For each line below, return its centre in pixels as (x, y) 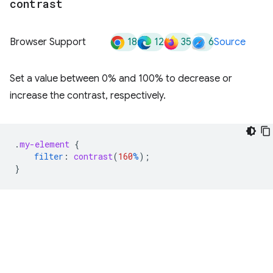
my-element (44, 144)
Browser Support (48, 42)
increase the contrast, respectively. (88, 96)
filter (49, 156)
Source (230, 42)
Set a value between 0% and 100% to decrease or (121, 79)
